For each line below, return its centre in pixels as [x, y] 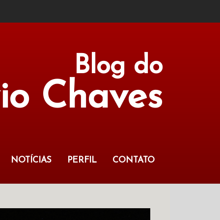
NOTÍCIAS [31, 160]
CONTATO [134, 160]
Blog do [118, 67]
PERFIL [82, 160]
